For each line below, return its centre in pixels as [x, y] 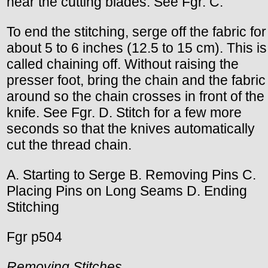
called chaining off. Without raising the [123, 64]
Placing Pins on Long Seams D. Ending [127, 191]
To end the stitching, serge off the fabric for [136, 32]
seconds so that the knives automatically [131, 129]
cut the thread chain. [69, 145]
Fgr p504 [34, 237]
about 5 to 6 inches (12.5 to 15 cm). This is [137, 48]
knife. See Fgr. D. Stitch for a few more [124, 113]
